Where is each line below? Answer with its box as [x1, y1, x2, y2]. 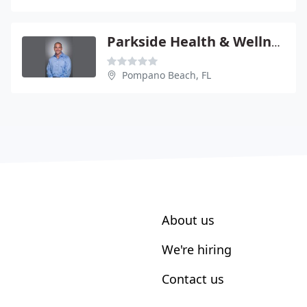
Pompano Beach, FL [122, 68, 211, 82]
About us [162, 211, 214, 228]
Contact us [162, 270, 224, 287]
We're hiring [162, 241, 232, 258]
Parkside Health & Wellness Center [271, 34, 280, 50]
